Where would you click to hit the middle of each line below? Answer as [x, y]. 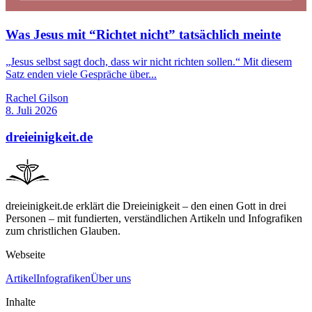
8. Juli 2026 [31, 110]
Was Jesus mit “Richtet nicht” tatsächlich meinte [143, 34]
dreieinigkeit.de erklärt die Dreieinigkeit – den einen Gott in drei [146, 205]
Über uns [111, 278]
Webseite [25, 254]
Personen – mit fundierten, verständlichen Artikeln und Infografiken [154, 218]
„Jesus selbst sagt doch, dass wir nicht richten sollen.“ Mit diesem [149, 61]
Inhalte [21, 302]
